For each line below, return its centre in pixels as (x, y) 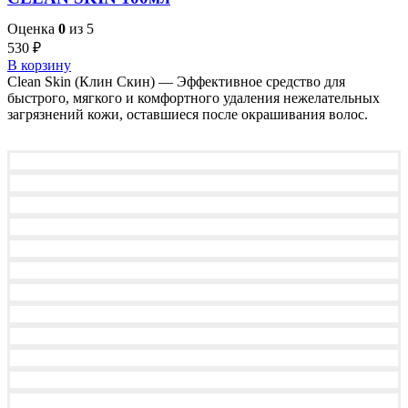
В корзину (39, 66)
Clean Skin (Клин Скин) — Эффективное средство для (176, 82)
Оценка (33, 29)
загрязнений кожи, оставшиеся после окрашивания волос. (188, 115)
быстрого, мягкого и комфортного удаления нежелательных (194, 98)
